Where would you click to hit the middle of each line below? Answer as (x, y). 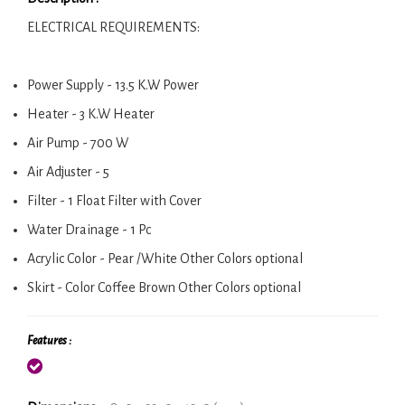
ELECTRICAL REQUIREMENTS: (113, 27)
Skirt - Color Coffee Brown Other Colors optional (164, 287)
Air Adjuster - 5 (68, 171)
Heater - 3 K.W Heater (91, 113)
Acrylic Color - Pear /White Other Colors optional (165, 258)
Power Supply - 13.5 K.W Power (113, 85)
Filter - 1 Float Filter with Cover (114, 200)
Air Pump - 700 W (78, 142)
